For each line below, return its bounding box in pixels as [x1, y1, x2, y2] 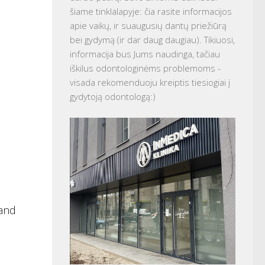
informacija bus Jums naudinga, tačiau [70, 48, 220, 60]
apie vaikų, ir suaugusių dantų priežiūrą [70, 20, 227, 32]
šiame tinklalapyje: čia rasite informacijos [70, 5, 232, 18]
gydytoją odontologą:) [70, 91, 156, 103]
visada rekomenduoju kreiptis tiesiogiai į [70, 76, 230, 89]
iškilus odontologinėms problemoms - [70, 62, 221, 75]
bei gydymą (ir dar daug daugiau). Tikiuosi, [70, 34, 235, 46]
